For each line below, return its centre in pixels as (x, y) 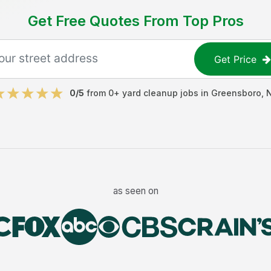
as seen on (135, 191)
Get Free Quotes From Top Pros (135, 21)
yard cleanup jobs (160, 93)
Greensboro (236, 93)
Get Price (236, 59)
